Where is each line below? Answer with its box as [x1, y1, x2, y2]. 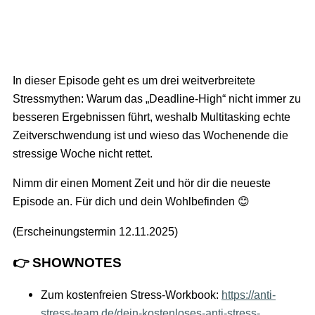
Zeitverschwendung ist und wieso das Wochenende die [13, 128, 288, 141]
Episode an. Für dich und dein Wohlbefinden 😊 [13, 195, 250, 208]
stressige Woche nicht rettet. [13, 146, 153, 160]
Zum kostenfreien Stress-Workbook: [41, 288, 221, 302]
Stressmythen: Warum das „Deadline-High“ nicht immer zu [13, 91, 301, 105]
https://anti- [221, 288, 276, 302]
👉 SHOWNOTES [13, 255, 122, 270]
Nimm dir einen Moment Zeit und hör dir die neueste [13, 176, 271, 190]
